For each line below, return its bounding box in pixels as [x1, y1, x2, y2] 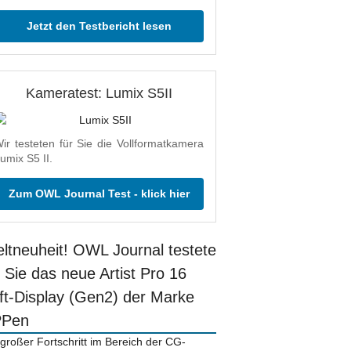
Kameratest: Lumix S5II [25, 85, 172, 101]
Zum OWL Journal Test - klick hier [8, 187, 190, 200]
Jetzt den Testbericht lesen [26, 20, 172, 32]
